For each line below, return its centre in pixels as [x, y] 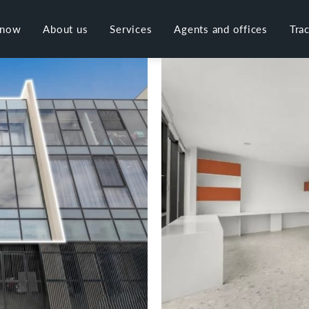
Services [131, 29]
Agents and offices [221, 29]
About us [66, 29]
